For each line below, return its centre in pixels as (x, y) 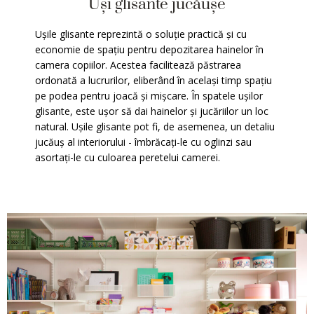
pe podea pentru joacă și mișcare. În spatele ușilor (149, 96)
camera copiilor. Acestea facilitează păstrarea (138, 65)
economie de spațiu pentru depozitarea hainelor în (149, 50)
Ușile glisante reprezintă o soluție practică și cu (141, 34)
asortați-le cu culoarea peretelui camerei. (128, 158)
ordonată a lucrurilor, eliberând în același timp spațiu (153, 81)
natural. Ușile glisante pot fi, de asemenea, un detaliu (155, 127)
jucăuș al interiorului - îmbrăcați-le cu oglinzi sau (143, 142)
